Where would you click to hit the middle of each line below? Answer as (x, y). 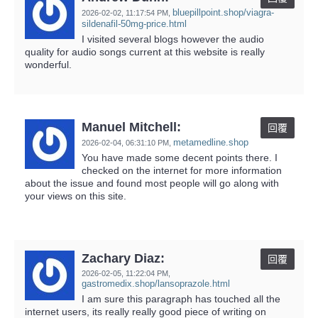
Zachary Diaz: (123, 258)
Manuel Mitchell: (131, 127)
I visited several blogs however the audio (173, 39)
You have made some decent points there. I (180, 157)
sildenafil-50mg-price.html (134, 23)
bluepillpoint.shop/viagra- (223, 12)
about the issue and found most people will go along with (152, 183)
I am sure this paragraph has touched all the (181, 298)
